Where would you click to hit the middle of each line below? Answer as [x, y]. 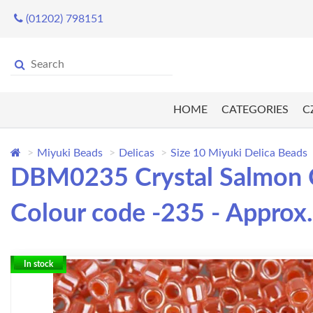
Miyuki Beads [70, 153]
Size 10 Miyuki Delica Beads [239, 153]
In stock [38, 264]
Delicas [137, 153]
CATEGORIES [255, 110]
